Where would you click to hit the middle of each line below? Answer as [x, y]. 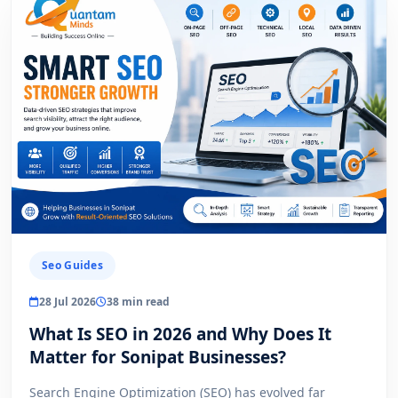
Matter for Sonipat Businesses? [158, 358]
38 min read [138, 302]
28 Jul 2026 [68, 302]
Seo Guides [72, 266]
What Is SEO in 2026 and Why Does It [180, 334]
